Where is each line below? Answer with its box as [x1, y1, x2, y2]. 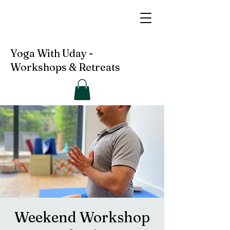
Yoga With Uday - [10, 47, 93, 60]
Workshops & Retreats [10, 61, 120, 73]
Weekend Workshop [14, 208, 150, 226]
